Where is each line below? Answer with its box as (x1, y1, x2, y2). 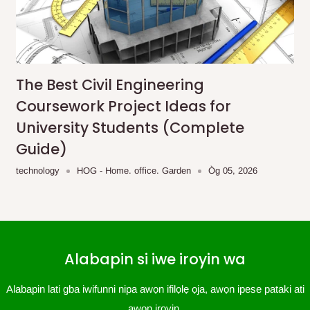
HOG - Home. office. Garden (77, 165, 192, 176)
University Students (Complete (16, 118, 245, 138)
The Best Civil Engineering (16, 75, 205, 95)
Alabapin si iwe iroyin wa (64, 249, 246, 270)
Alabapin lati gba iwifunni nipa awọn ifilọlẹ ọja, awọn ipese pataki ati (6, 283, 304, 295)
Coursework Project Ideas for (16, 96, 232, 117)
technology (16, 165, 60, 176)
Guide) (16, 139, 68, 160)
